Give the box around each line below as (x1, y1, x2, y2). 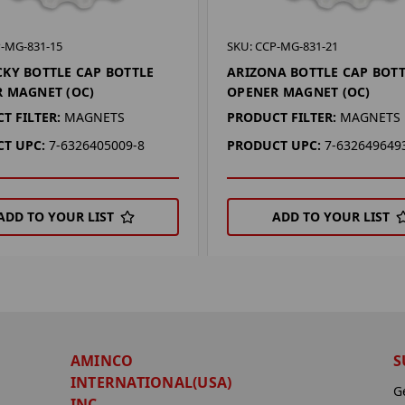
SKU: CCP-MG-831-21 (227, 37, 339, 54)
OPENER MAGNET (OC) (227, 82, 371, 100)
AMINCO (70, 351, 134, 372)
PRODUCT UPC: (227, 136, 322, 154)
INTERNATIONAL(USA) (70, 372, 232, 393)
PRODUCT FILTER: (227, 108, 337, 126)
